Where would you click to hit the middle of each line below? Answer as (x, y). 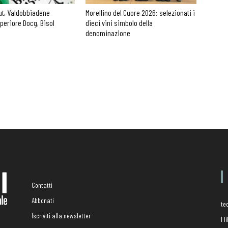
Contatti (42, 185)
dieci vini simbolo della (119, 23)
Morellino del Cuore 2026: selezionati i (140, 12)
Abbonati (43, 200)
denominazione (108, 33)
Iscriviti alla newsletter (61, 216)
